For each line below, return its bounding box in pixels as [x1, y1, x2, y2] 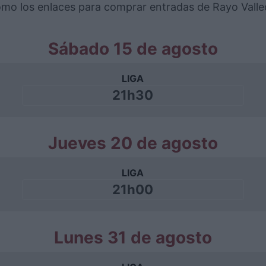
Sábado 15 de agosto [48, 39, 218, 59]
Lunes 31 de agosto [54, 227, 212, 248]
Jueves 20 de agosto [48, 133, 218, 153]
